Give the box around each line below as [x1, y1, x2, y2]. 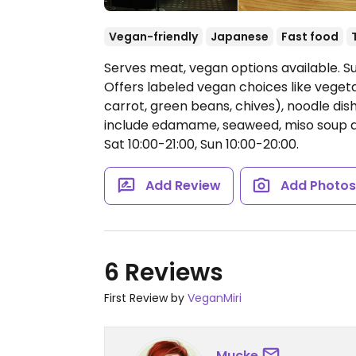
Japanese [211, 29, 269, 44]
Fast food [281, 29, 339, 44]
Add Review [145, 176, 221, 195]
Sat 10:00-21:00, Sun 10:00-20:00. [104, 135, 299, 153]
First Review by [104, 290, 188, 306]
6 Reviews [104, 256, 223, 289]
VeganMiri [188, 290, 242, 306]
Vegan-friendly [109, 29, 198, 44]
